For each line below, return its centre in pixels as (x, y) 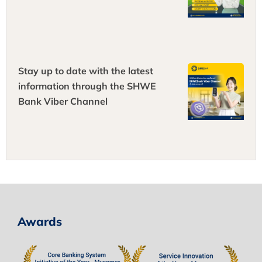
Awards (40, 221)
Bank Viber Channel (63, 101)
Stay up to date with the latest (86, 71)
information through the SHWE (87, 86)
